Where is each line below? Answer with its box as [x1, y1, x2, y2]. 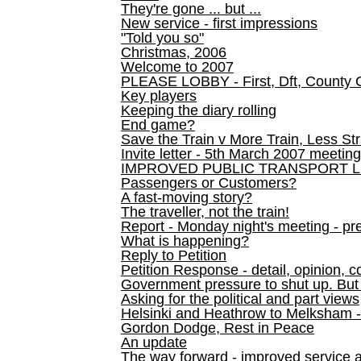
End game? [121, 117, 195, 133]
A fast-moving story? [121, 189, 252, 205]
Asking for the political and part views [121, 291, 359, 307]
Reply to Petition [121, 247, 226, 263]
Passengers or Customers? [121, 175, 297, 191]
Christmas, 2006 [121, 44, 226, 60]
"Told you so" [121, 30, 204, 46]
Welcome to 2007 [121, 59, 234, 75]
